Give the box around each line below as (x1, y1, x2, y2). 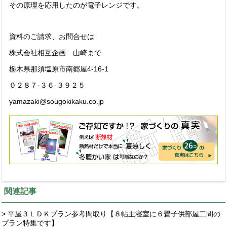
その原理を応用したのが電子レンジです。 (9, 1, 144, 9)
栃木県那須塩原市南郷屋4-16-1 (9, 65, 108, 73)
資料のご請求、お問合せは (9, 32, 94, 41)
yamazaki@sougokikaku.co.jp (9, 97, 104, 105)
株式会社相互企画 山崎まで (9, 49, 101, 57)
